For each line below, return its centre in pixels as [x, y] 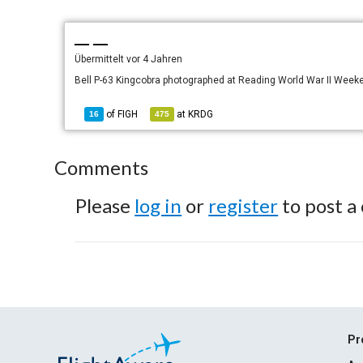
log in [158, 205]
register [243, 205]
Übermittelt [101, 59]
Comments [102, 167]
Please [105, 205]
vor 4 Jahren [155, 59]
